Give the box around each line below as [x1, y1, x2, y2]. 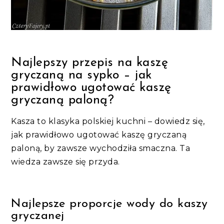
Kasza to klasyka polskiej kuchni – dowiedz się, [11, 116, 205, 126]
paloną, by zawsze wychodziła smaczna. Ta [11, 143, 190, 153]
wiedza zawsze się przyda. [11, 157, 120, 167]
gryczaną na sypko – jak [11, 69, 152, 82]
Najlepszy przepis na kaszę [11, 56, 168, 69]
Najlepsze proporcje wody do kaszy [11, 198, 208, 210]
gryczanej [11, 210, 64, 222]
